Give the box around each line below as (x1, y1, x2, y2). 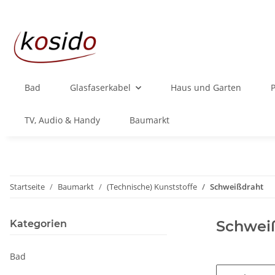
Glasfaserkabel (70, 82, 131, 94)
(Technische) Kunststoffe (107, 181, 197, 193)
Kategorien (10, 218, 67, 230)
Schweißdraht (210, 181, 263, 193)
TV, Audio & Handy (25, 114, 100, 126)
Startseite (10, 181, 45, 193)
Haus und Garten (171, 82, 241, 94)
